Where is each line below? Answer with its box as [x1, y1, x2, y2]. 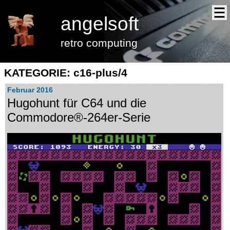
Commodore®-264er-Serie [7, 110, 150, 125]
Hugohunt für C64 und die [7, 96, 146, 110]
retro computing [61, 37, 138, 49]
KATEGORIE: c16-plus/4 [4, 67, 128, 79]
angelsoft [61, 13, 139, 34]
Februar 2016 [7, 85, 53, 94]
